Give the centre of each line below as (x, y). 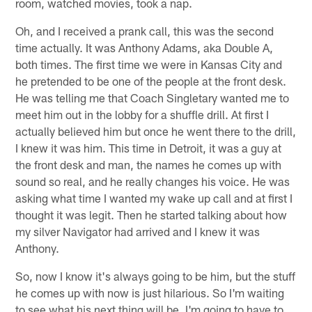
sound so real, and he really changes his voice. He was (153, 181)
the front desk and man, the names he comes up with (149, 164)
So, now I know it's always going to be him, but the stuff (156, 275)
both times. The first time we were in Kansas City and (149, 64)
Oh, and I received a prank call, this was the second (145, 30)
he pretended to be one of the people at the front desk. (151, 80)
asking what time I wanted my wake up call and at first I (154, 197)
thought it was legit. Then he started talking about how (151, 214)
